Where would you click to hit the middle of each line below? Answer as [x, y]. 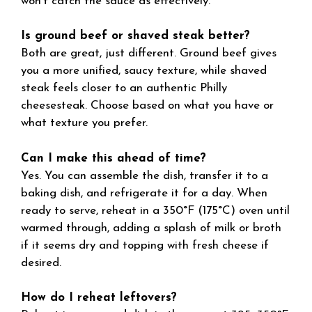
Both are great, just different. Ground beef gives [149, 53]
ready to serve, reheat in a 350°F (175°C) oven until [155, 210]
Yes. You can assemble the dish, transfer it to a [145, 175]
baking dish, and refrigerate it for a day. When [144, 193]
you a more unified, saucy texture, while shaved [144, 71]
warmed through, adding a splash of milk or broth [151, 228]
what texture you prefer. [84, 123]
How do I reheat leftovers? [99, 298]
